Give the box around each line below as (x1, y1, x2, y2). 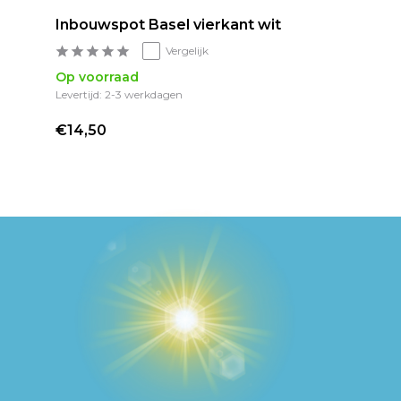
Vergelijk (166, 43, 209, 57)
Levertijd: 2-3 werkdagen (55, 87, 183, 101)
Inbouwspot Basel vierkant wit (55, 15, 281, 33)
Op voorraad (55, 68, 139, 85)
